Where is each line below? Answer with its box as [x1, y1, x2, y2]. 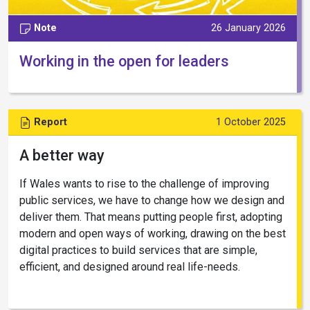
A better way [19, 146, 104, 164]
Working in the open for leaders [19, 52, 229, 70]
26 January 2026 [211, 21, 286, 34]
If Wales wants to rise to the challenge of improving [19, 176, 269, 190]
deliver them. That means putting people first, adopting [19, 210, 282, 224]
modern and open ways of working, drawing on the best [19, 226, 286, 240]
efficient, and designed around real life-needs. [19, 259, 240, 273]
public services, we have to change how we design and [19, 193, 284, 207]
